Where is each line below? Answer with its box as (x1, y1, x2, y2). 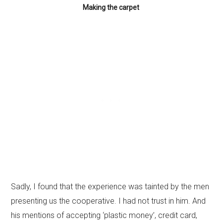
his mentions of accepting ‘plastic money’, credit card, (11, 211, 198, 220)
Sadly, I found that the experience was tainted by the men (11, 182, 210, 191)
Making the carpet (83, 3, 139, 11)
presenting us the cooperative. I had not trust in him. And (11, 196, 206, 206)
